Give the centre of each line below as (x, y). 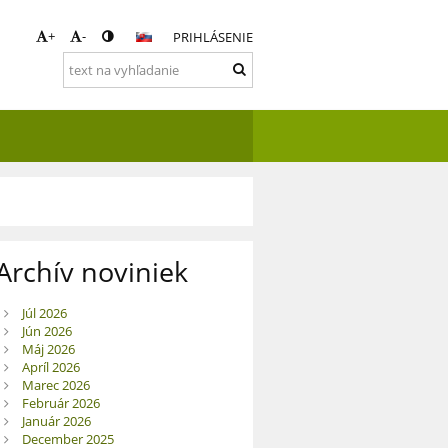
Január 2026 (56, 421)
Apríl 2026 (50, 367)
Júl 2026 (44, 313)
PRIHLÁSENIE (212, 37)
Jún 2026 (46, 331)
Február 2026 (60, 403)
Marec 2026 (55, 385)
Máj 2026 (48, 349)
